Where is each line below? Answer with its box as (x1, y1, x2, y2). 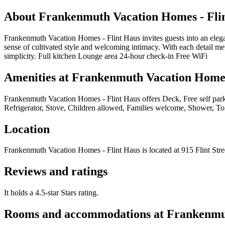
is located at (140, 146, 179, 155)
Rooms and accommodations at (4, 207, 167, 221)
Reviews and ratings (4, 165, 107, 178)
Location (4, 122, 50, 136)
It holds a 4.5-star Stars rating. (4, 188, 98, 197)
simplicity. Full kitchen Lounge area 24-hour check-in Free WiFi (4, 51, 207, 60)
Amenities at (4, 70, 72, 84)
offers (140, 94, 162, 103)
